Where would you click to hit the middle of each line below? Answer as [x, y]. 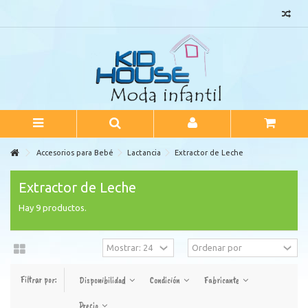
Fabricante [223, 280]
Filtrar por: [39, 280]
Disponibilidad [103, 280]
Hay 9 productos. [53, 208]
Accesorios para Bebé [75, 153]
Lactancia [144, 153]
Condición [166, 280]
